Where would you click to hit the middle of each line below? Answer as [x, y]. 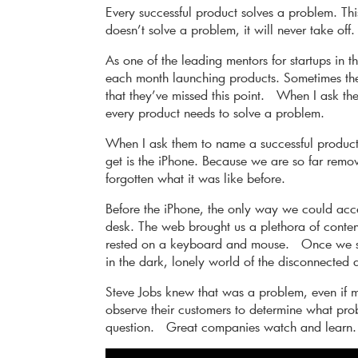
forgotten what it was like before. [195, 178]
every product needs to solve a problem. [215, 113]
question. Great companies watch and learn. [231, 327]
